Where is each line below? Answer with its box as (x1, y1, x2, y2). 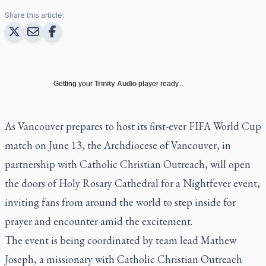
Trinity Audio (94, 79, 137, 88)
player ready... (138, 79, 183, 88)
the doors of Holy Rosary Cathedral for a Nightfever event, (5, 176, 260, 190)
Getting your (53, 79, 93, 88)
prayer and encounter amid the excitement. (5, 214, 192, 228)
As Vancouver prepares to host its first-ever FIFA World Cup (5, 119, 261, 133)
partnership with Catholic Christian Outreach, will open (5, 157, 251, 171)
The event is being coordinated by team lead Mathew (5, 233, 236, 247)
